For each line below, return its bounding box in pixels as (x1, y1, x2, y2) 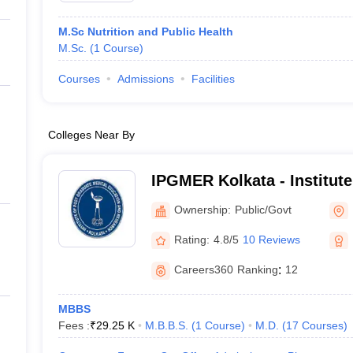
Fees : (58, 319, 90, 332)
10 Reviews (242, 232, 300, 246)
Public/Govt (234, 203, 292, 216)
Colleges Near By (47, 128, 135, 141)
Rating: (173, 232, 210, 246)
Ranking (236, 263, 278, 276)
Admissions (117, 72, 174, 85)
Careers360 (173, 263, 233, 276)
